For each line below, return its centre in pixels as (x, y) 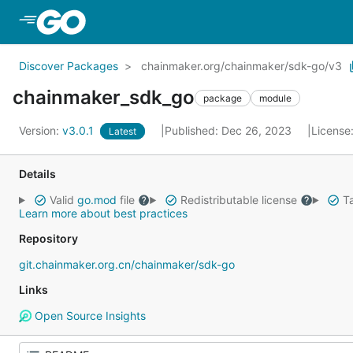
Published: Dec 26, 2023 (230, 130)
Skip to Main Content (152, 21)
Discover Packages (69, 66)
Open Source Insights (88, 316)
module (275, 98)
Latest (123, 131)
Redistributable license (238, 200)
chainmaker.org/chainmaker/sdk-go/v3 (242, 66)
